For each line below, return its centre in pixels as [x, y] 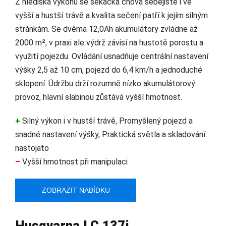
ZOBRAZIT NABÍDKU [76, 190]
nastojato [32, 148]
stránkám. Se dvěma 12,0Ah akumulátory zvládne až [106, 29]
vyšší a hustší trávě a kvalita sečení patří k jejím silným [111, 16]
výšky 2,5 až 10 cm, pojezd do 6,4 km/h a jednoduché [109, 70]
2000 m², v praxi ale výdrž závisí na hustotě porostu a [109, 43]
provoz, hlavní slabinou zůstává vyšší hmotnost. [99, 97]
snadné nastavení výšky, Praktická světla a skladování [110, 135]
